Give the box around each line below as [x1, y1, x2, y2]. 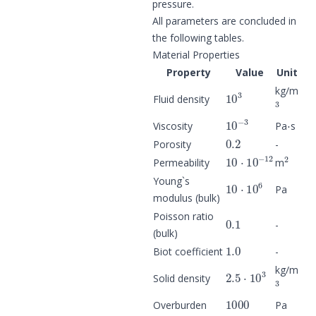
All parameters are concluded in [152, 13, 296, 28]
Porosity [153, 137, 191, 151]
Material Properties [152, 47, 240, 61]
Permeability [153, 155, 209, 169]
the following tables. [152, 30, 244, 44]
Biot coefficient [153, 244, 223, 258]
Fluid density [153, 92, 209, 106]
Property [166, 65, 211, 79]
